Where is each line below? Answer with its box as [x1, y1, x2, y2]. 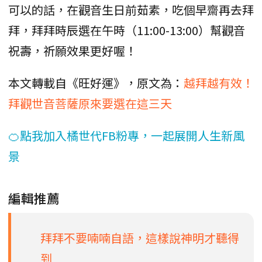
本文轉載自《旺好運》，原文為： [8, 74, 184, 91]
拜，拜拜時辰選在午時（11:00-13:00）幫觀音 [8, 21, 245, 39]
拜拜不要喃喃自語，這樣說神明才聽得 [40, 229, 239, 246]
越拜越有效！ [184, 74, 254, 91]
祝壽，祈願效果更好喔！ [8, 42, 137, 59]
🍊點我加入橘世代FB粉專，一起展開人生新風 [8, 126, 244, 144]
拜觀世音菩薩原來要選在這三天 [8, 94, 172, 112]
